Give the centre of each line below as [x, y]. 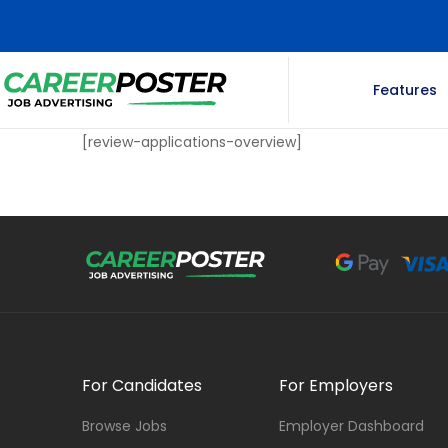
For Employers [335, 385]
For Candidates [142, 385]
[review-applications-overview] [192, 142]
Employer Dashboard [351, 426]
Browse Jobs [124, 426]
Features [405, 90]
